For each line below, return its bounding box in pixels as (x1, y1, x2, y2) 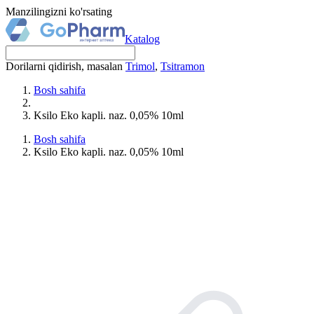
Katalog (125, 33, 160, 45)
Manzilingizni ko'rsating (6, 6, 112, 18)
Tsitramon (161, 60, 205, 72)
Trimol (125, 60, 155, 72)
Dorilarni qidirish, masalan (6, 60, 125, 72)
